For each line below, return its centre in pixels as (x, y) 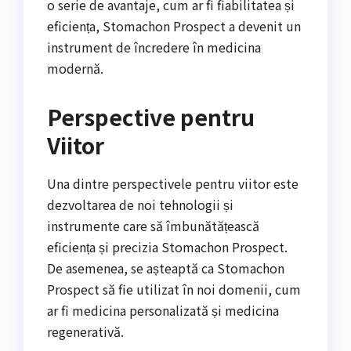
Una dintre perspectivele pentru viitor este (173, 184)
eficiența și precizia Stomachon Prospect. (167, 247)
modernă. (75, 69)
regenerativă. (85, 332)
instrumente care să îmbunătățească (153, 226)
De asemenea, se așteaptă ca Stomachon (166, 268)
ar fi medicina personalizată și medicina (163, 311)
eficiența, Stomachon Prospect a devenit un (174, 26)
